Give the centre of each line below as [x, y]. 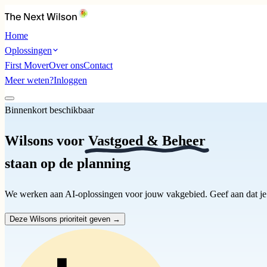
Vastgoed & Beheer [147, 140]
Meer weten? [29, 80]
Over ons [66, 65]
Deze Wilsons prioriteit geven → [65, 219]
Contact [98, 65]
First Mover [27, 65]
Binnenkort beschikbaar [49, 110]
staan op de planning [68, 163]
